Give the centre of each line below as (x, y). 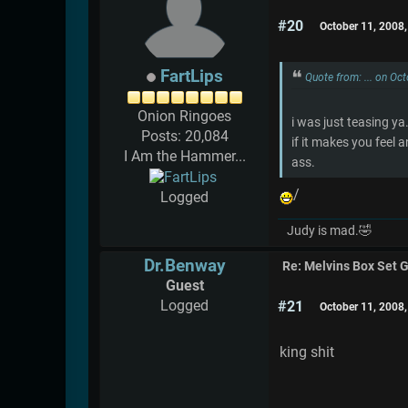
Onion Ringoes (184, 116)
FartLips (191, 76)
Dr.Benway (184, 265)
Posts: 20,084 (184, 136)
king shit (307, 352)
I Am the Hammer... (184, 156)
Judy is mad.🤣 (329, 230)
